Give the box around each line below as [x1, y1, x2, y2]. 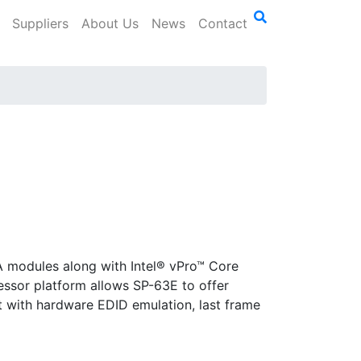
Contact [198, 15, 247, 31]
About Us [81, 15, 139, 31]
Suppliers [12, 15, 68, 31]
